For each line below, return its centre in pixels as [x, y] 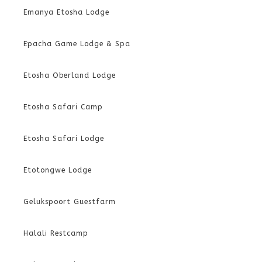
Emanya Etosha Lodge [66, 12]
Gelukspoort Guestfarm [70, 201]
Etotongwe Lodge [58, 170]
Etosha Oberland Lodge [70, 75]
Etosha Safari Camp [63, 107]
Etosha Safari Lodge [64, 138]
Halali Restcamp [56, 233]
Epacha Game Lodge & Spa [77, 44]
